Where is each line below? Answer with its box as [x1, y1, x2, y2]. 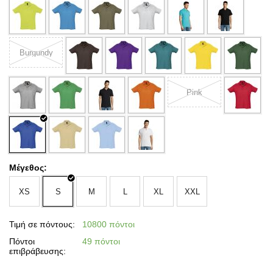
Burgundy [19, 48, 53, 57]
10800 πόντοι [82, 219, 135, 229]
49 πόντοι [82, 236, 120, 246]
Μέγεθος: [9, 163, 47, 172]
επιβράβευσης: [9, 246, 66, 256]
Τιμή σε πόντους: [9, 219, 75, 229]
